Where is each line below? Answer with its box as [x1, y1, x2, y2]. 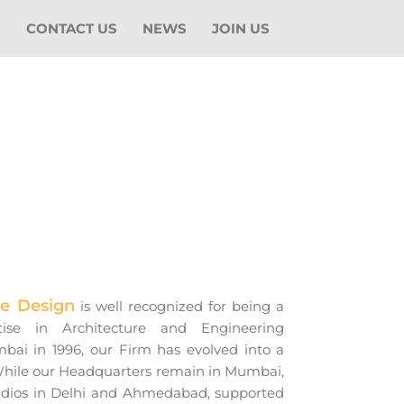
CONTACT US [26, 20, 118, 37]
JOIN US [212, 20, 271, 37]
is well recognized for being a [74, 298, 285, 315]
